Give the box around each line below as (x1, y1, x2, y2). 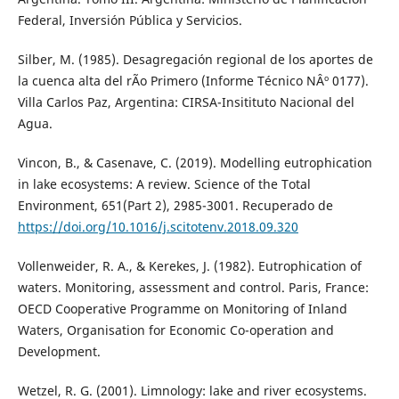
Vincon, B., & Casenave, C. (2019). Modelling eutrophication (17, 154, 372, 172)
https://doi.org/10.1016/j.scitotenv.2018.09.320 (17, 218, 298, 236)
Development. (17, 343, 101, 361)
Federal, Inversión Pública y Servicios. (17, 12, 242, 29)
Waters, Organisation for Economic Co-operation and (17, 322, 334, 339)
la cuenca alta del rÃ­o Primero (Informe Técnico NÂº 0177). (17, 72, 369, 90)
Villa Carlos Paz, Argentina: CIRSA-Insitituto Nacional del (17, 94, 354, 111)
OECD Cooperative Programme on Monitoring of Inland (17, 300, 347, 318)
